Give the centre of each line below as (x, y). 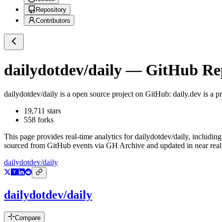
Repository (51, 10)
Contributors (53, 21)
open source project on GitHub (120, 94)
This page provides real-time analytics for (69, 137)
